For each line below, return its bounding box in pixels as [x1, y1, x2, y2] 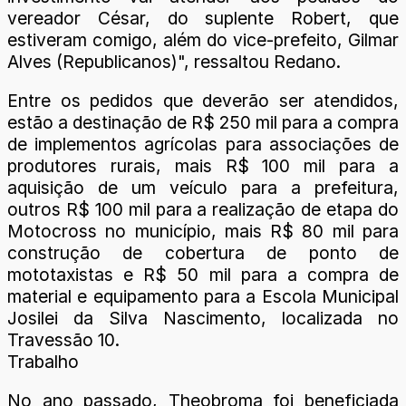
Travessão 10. [7, 329, 120, 352]
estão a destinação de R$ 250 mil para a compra [7, 111, 399, 134]
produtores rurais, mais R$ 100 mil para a [7, 155, 399, 178]
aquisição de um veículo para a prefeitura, [7, 177, 399, 199]
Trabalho [7, 351, 79, 373]
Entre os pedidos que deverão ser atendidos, [7, 90, 399, 112]
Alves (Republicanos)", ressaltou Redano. [7, 51, 341, 72]
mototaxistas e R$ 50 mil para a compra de [7, 264, 399, 286]
